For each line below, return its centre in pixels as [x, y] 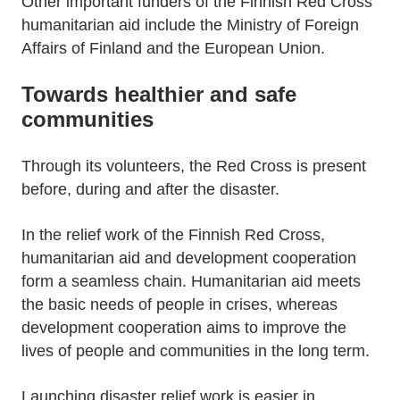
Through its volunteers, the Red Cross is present [194, 166]
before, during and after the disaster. [150, 189]
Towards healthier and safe [159, 94]
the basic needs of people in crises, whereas [179, 304]
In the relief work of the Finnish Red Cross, [173, 235]
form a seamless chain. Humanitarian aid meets [191, 281]
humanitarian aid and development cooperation [189, 258]
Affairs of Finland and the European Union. [173, 48]
